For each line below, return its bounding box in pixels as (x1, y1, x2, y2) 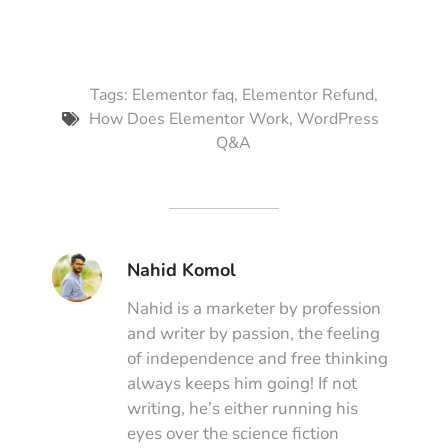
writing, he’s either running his (127, 397, 358, 421)
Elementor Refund (241, 84, 374, 107)
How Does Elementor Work (88, 108, 289, 131)
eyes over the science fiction (127, 422, 339, 446)
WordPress (296, 108, 379, 131)
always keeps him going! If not (127, 372, 357, 396)
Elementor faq (131, 84, 234, 107)
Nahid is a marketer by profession (127, 297, 381, 321)
